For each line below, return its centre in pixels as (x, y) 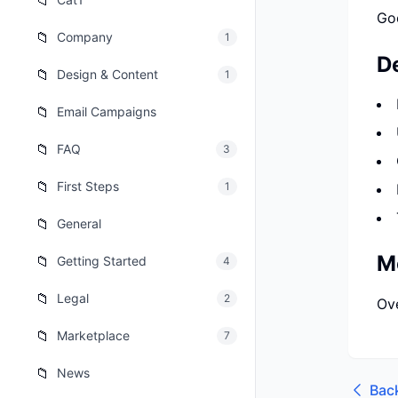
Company (85, 37)
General (79, 223)
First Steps (88, 186)
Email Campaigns (107, 111)
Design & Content (107, 74)
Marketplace (93, 335)
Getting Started (102, 261)
